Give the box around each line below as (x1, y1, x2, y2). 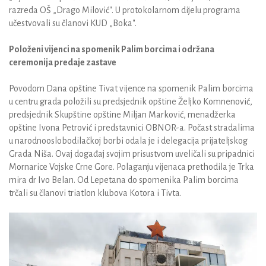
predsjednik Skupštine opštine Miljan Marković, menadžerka (9, 109, 236, 119)
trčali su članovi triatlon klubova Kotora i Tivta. (9, 188, 185, 198)
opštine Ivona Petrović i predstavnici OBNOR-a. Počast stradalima (9, 122, 255, 132)
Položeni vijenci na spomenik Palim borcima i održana (9, 44, 214, 54)
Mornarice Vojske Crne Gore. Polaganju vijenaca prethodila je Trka (9, 161, 254, 172)
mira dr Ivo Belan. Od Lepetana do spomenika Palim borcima (9, 175, 239, 185)
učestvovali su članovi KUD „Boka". (9, 18, 145, 28)
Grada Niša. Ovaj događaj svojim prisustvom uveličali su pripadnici (9, 148, 255, 159)
